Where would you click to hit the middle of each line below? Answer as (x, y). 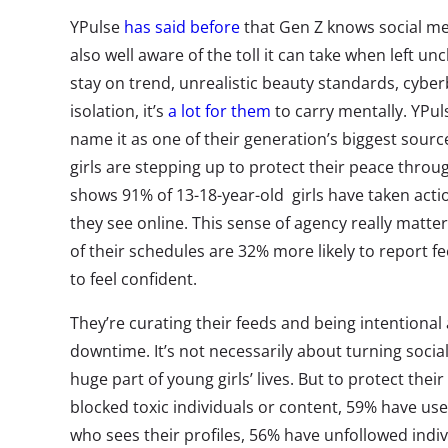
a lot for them (219, 111)
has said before (182, 27)
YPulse (97, 27)
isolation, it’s (119, 111)
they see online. (131, 223)
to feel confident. (135, 279)
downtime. (112, 351)
